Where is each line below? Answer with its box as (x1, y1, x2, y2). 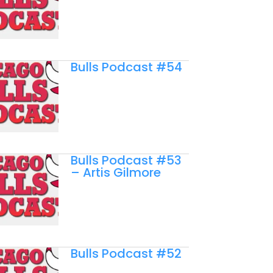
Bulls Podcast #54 (70, 58, 182, 76)
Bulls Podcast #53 (70, 152, 182, 169)
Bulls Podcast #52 (70, 245, 182, 263)
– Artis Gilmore (70, 164, 161, 182)
